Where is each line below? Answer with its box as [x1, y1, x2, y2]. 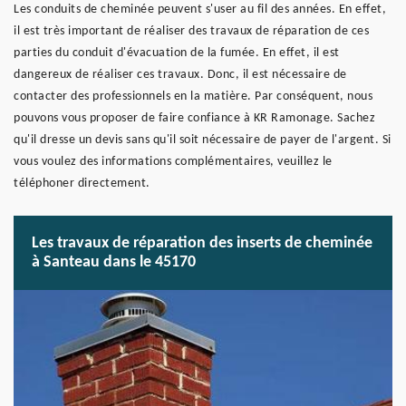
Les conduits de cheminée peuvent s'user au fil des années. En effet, [14, 3, 386, 16]
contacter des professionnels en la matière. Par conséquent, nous [14, 90, 372, 103]
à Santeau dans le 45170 [32, 254, 196, 271]
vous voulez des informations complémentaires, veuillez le [14, 155, 333, 169]
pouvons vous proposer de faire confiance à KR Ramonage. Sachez [14, 111, 375, 125]
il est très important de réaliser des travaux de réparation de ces [14, 24, 369, 38]
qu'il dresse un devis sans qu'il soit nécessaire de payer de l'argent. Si [14, 133, 391, 147]
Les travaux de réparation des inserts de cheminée [32, 235, 372, 252]
